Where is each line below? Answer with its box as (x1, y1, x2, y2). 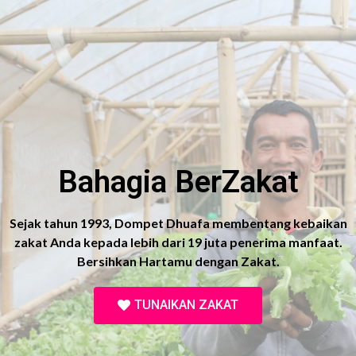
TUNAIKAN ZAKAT (134, 297, 238, 312)
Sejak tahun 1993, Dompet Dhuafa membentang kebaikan (9, 215, 347, 230)
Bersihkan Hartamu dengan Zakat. (76, 253, 280, 269)
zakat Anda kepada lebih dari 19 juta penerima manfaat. (14, 234, 342, 250)
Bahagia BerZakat (57, 164, 299, 200)
